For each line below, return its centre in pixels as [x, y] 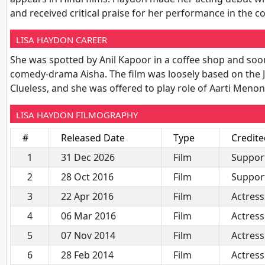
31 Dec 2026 [88, 157]
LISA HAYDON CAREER [62, 39]
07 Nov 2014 [88, 235]
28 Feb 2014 [87, 255]
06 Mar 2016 [88, 216]
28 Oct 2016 [87, 177]
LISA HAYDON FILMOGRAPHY [77, 114]
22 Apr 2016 [87, 196]
